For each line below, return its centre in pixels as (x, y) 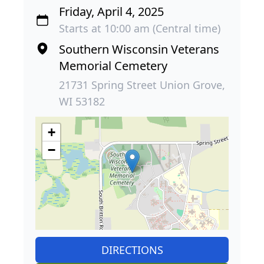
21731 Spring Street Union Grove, (142, 85)
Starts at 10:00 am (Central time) (140, 28)
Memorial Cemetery (113, 65)
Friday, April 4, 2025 (111, 11)
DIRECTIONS (132, 250)
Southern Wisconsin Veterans (139, 49)
